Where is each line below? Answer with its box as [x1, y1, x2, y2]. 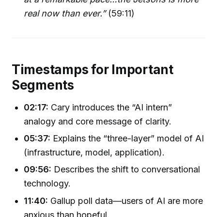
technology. [24, 178, 71, 189]
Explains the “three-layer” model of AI [50, 133, 204, 143]
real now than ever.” [24, 8, 106, 18]
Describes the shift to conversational [51, 164, 201, 175]
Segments [12, 77, 74, 93]
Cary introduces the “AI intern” [48, 102, 172, 112]
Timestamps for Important [12, 62, 173, 77]
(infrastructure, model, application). [24, 147, 165, 157]
